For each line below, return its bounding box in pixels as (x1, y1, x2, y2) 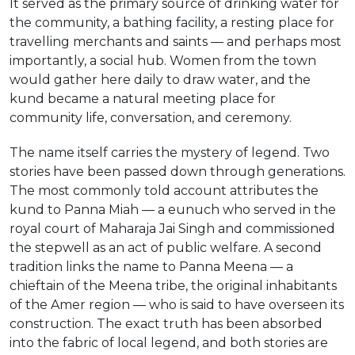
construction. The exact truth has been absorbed (10, 316, 323, 331)
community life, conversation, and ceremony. (10, 110, 292, 125)
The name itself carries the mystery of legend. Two (10, 145, 330, 160)
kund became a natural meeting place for (10, 91, 276, 106)
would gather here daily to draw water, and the (10, 72, 311, 87)
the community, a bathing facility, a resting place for (10, 15, 334, 30)
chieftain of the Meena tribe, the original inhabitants (10, 278, 337, 293)
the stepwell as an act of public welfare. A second (10, 240, 322, 255)
